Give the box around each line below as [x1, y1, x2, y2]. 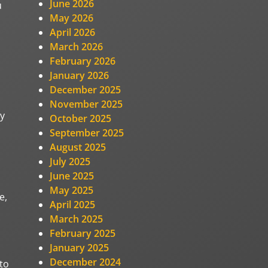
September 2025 [50, 126, 124, 139]
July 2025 [50, 154, 91, 168]
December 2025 [50, 83, 121, 96]
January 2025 [50, 240, 109, 254]
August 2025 [50, 140, 106, 154]
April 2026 [50, 25, 96, 39]
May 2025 [50, 183, 94, 197]
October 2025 [50, 111, 112, 125]
